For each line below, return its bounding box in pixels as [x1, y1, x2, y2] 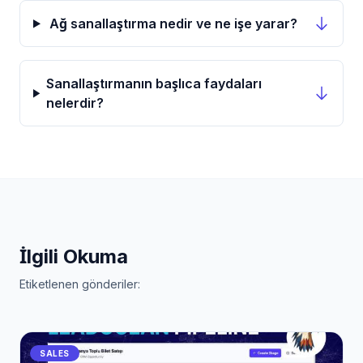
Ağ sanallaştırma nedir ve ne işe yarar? [49, 15, 298, 32]
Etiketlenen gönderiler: [19, 277, 140, 292]
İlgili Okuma [19, 245, 128, 269]
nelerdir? [46, 95, 105, 112]
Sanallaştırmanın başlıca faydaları [46, 75, 263, 92]
